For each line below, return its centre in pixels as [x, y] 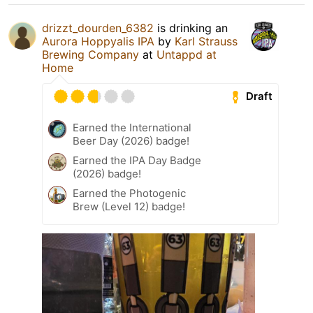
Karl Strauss [206, 41]
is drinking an [191, 28]
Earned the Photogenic [129, 193]
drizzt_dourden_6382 [98, 28]
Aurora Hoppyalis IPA [98, 41]
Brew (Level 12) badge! [129, 206]
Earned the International [132, 127]
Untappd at [187, 54]
